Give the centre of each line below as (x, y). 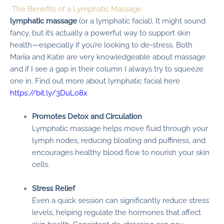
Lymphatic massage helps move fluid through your (120, 128)
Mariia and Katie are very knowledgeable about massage (108, 57)
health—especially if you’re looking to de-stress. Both (101, 45)
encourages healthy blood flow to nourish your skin (120, 152)
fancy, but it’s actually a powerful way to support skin (100, 33)
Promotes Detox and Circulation (87, 116)
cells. (40, 164)
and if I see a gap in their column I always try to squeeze (107, 69)
